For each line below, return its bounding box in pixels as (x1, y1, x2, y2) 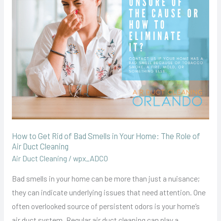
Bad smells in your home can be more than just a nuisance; (11, 173, 200, 183)
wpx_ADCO (73, 153, 108, 163)
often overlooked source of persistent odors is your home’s (11, 201, 200, 211)
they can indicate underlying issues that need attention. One (11, 187, 206, 197)
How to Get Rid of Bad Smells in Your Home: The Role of (11, 131, 200, 141)
